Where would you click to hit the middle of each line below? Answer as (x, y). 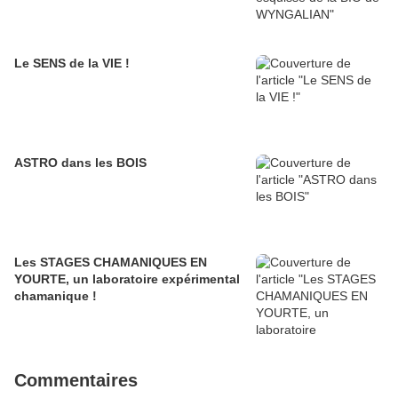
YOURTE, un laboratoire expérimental (127, 279)
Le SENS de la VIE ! (72, 64)
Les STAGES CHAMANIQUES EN (111, 263)
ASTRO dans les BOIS (80, 163)
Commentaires (76, 381)
